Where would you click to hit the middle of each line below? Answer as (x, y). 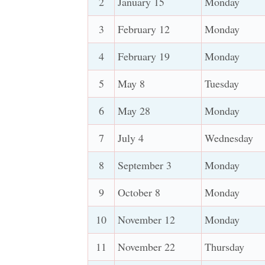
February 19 (144, 56)
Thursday (225, 247)
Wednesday (229, 138)
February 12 (144, 29)
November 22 (147, 247)
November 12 (147, 220)
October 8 (139, 193)
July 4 (131, 138)
